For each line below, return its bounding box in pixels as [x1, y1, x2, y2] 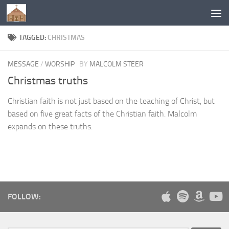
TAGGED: [19, 33, 48, 42]
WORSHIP [45, 60, 75, 68]
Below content [14, 10, 64, 19]
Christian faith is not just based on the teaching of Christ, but [8, 96, 215, 106]
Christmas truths [8, 74, 88, 88]
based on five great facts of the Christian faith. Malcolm [8, 109, 197, 119]
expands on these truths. [8, 122, 93, 132]
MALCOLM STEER [89, 60, 144, 68]
